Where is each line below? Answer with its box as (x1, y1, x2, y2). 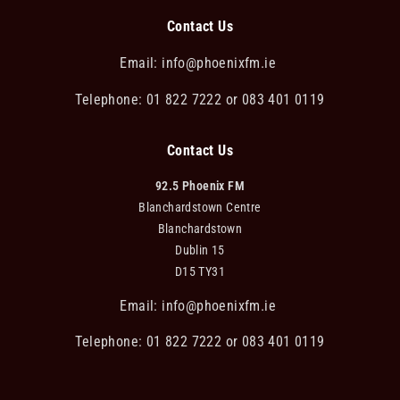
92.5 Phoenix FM (155, 178, 245, 193)
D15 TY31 (174, 263, 226, 279)
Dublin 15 (175, 242, 225, 257)
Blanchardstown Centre (138, 199, 262, 214)
